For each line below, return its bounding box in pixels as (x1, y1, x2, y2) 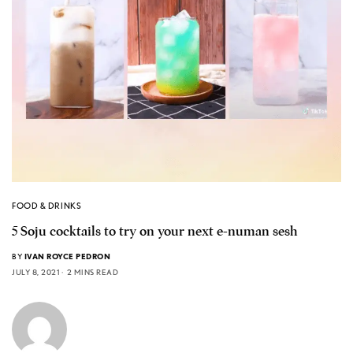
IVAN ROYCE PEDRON (24, 251, 110, 262)
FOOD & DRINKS (12, 200, 82, 212)
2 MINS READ (66, 267, 118, 277)
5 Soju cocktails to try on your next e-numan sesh (12, 223, 298, 240)
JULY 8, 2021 (12, 267, 59, 277)
